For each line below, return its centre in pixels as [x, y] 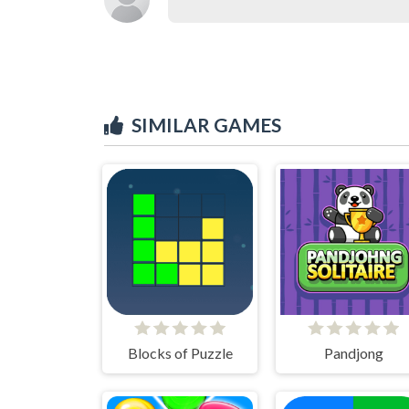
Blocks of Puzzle [180, 352]
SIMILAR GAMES [206, 124]
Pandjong [353, 352]
